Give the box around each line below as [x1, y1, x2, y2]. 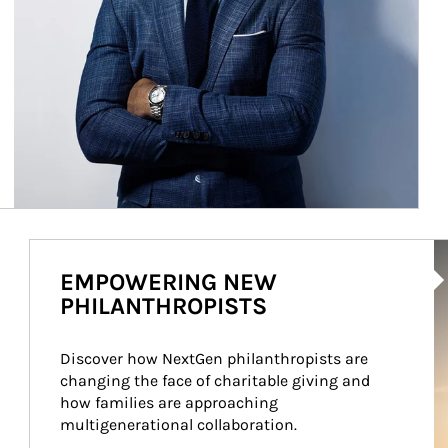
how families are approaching [59, 393, 282, 412]
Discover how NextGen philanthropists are [59, 349, 372, 368]
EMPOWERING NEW [59, 268, 277, 296]
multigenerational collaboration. [59, 415, 297, 434]
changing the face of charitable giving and [59, 371, 374, 390]
